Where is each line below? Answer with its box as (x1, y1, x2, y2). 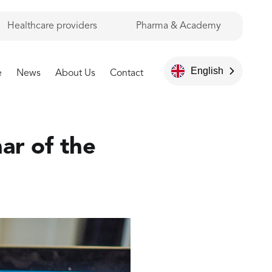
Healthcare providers (7, 21, 97, 31)
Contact (110, 69, 143, 78)
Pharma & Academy (136, 21, 221, 31)
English (191, 66, 223, 76)
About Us (55, 69, 95, 78)
